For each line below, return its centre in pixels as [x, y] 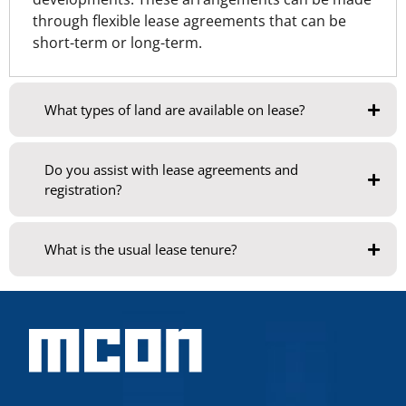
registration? [83, 190]
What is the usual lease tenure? [140, 250]
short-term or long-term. [117, 43]
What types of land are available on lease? [174, 110]
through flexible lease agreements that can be [189, 21]
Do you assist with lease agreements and [171, 170]
